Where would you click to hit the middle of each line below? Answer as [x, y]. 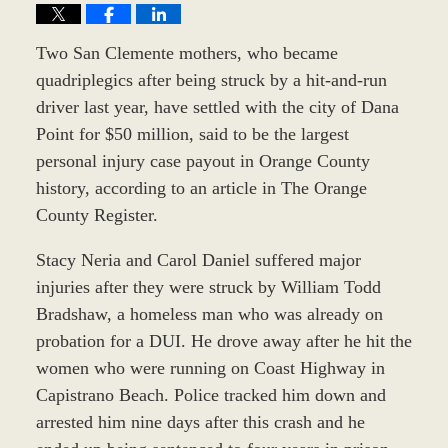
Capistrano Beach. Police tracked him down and [210, 394]
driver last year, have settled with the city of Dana [217, 106]
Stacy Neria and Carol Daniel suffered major [198, 259]
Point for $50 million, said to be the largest [192, 133]
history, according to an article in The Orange [201, 187]
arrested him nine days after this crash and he [200, 421]
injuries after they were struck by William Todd [208, 286]
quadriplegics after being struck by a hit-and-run [211, 79]
